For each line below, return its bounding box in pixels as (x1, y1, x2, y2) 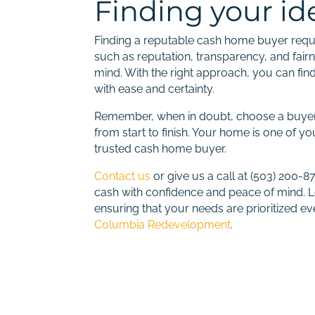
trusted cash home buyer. (94, 141, 227, 155)
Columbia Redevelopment (94, 217, 231, 231)
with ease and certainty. (94, 82, 215, 96)
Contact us (94, 169, 151, 183)
